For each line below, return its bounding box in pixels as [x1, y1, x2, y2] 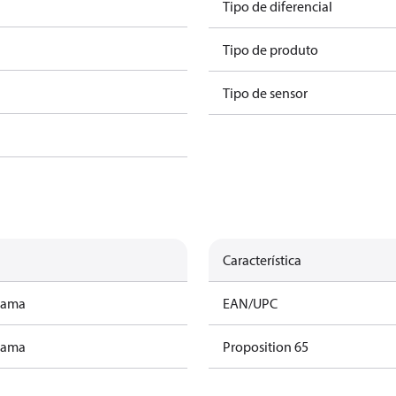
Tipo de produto [223, 41, 318, 58]
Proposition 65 [223, 338, 308, 355]
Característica [223, 251, 301, 269]
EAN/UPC [223, 294, 278, 312]
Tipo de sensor [223, 84, 308, 102]
